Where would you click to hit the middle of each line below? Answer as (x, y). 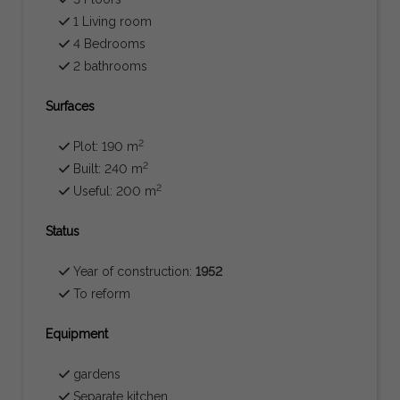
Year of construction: (133, 271)
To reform (100, 293)
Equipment (77, 333)
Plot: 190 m (104, 146)
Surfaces (71, 106)
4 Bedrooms (108, 43)
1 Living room (111, 21)
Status (63, 231)
